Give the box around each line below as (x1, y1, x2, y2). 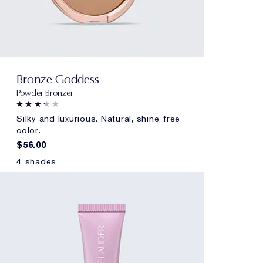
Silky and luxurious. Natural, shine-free (16, 112, 180, 124)
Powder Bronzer (16, 87, 73, 98)
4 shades (16, 155, 56, 167)
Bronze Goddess (16, 71, 99, 86)
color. (16, 124, 41, 136)
